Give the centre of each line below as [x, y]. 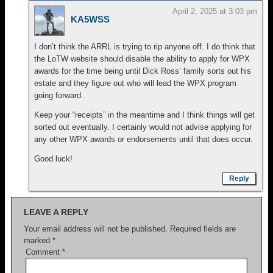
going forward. [59, 95]
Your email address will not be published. [96, 229]
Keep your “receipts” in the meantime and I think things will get [144, 115]
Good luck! [53, 159]
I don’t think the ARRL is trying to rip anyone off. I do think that [145, 47]
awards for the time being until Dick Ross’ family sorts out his [143, 71]
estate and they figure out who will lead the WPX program [135, 83]
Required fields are [203, 229]
